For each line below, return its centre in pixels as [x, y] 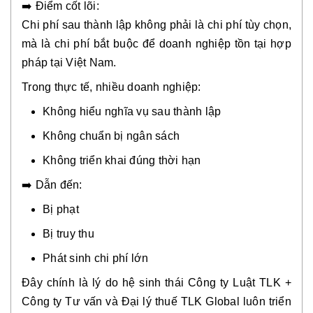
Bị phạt [61, 209]
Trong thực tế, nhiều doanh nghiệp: [111, 87]
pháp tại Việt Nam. [69, 63]
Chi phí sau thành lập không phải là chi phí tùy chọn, [156, 25]
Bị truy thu [68, 234]
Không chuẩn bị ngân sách [111, 136]
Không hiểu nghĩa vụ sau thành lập [132, 111]
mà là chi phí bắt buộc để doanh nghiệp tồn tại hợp [156, 44]
